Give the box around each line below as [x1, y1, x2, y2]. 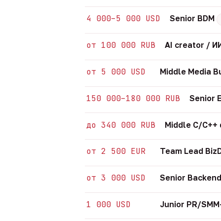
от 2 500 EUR [86, 146, 146, 157]
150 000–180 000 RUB [86, 93, 181, 104]
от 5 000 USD [86, 67, 146, 77]
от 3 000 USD [86, 173, 146, 184]
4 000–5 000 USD [86, 13, 161, 24]
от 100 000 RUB [86, 40, 156, 51]
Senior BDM [170, 13, 217, 24]
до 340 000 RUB [86, 119, 156, 130]
